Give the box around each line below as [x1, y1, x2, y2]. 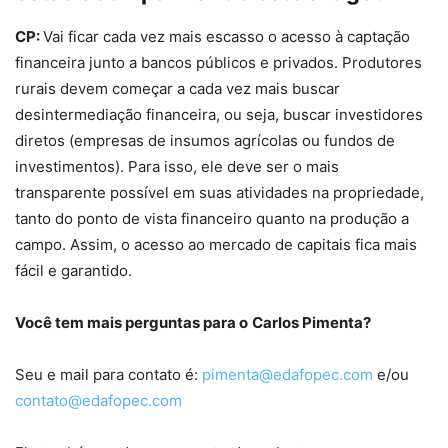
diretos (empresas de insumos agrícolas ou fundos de [15, 131, 395, 151]
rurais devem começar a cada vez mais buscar [15, 79, 340, 99]
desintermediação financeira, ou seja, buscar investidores [15, 105, 423, 125]
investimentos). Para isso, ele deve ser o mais [15, 157, 339, 177]
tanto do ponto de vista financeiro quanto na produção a [15, 209, 409, 229]
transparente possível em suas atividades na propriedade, [15, 183, 424, 203]
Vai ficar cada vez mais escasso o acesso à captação [43, 27, 410, 47]
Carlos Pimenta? [252, 313, 371, 333]
